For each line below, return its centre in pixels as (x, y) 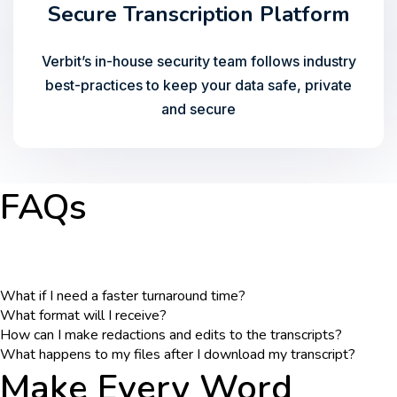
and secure (198, 109)
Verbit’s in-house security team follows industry (198, 61)
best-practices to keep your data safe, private (198, 85)
